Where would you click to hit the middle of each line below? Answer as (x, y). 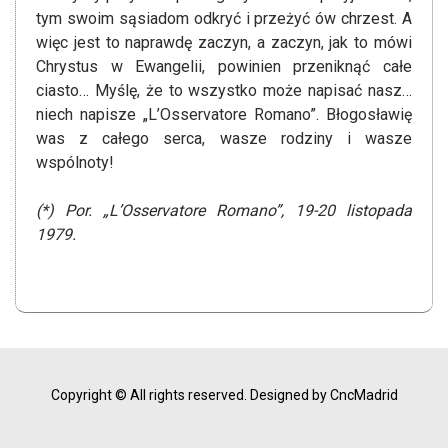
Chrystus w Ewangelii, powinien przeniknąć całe (224, 67)
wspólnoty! (75, 163)
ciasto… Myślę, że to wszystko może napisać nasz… (224, 91)
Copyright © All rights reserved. (148, 395)
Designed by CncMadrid (323, 395)
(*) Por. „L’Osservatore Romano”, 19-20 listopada (224, 211)
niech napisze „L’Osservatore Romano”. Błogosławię (224, 115)
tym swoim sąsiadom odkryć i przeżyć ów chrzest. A (224, 19)
